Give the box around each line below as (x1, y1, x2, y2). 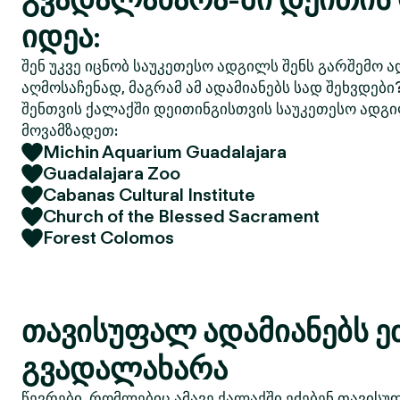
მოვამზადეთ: (21, 121, 118, 139)
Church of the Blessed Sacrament (43, 205, 320, 227)
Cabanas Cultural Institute (43, 184, 255, 205)
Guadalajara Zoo (43, 162, 180, 184)
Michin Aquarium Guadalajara (43, 141, 287, 162)
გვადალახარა (21, 350, 228, 387)
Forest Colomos (43, 227, 174, 248)
